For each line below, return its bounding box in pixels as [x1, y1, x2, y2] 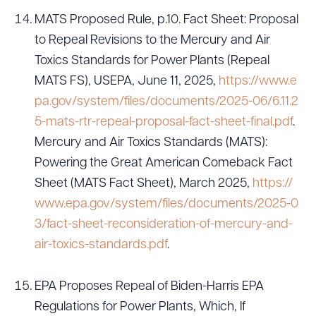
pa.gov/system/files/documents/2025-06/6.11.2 [35, 95, 298, 109]
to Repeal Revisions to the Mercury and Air [35, 34, 270, 47]
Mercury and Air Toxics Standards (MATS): [35, 136, 267, 150]
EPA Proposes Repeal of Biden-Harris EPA [35, 280, 264, 293]
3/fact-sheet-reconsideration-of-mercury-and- [35, 218, 293, 231]
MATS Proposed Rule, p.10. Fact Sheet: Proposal [35, 13, 298, 27]
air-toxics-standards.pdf [35, 238, 167, 252]
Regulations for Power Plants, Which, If [35, 300, 245, 314]
